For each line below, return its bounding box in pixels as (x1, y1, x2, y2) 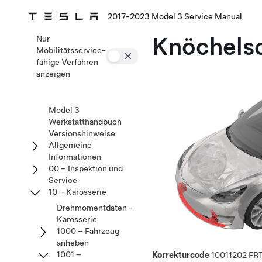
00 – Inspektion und (49, 164, 123, 173)
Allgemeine (49, 140, 92, 150)
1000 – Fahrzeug (57, 226, 119, 236)
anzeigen (36, 69, 70, 78)
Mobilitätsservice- (36, 46, 106, 55)
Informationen (49, 152, 101, 161)
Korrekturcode (152, 250, 209, 260)
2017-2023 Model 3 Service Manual (108, 12, 242, 21)
